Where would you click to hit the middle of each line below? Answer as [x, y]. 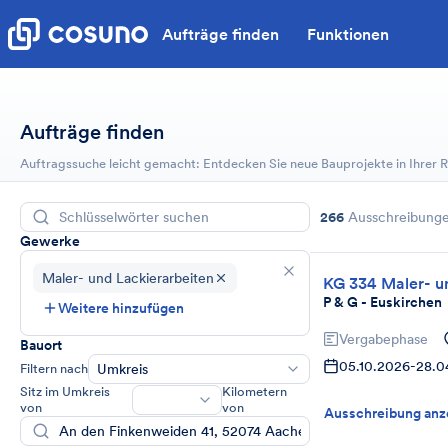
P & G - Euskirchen [382, 302]
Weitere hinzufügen [121, 308]
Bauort [41, 345]
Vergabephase [383, 339]
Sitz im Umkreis [65, 391]
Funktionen [348, 33]
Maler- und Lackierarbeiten [128, 278]
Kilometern [255, 391]
